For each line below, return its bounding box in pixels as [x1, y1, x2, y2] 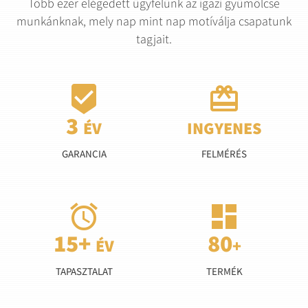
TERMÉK [206, 265, 243, 278]
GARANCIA [61, 147, 107, 161]
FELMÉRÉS [201, 147, 247, 161]
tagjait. [136, 31, 172, 47]
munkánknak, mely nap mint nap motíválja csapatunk [16, 13, 291, 30]
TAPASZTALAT [55, 265, 113, 278]
